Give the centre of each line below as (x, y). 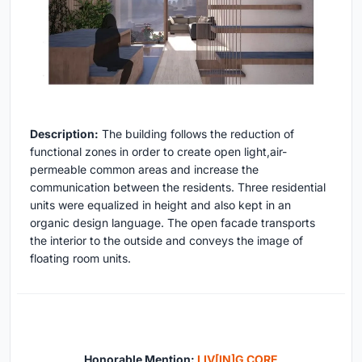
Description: (64, 134)
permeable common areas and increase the (144, 170)
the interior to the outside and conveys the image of (166, 241)
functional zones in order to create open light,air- (158, 152)
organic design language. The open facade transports (173, 223)
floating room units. (80, 259)
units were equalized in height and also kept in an (160, 205)
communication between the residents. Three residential (178, 187)
